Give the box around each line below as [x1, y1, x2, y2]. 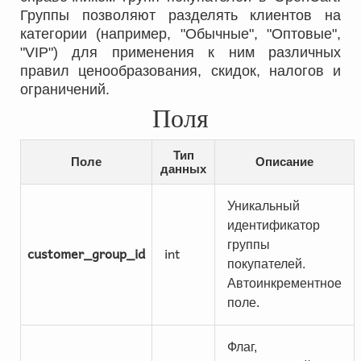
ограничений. [20, 81, 110, 98]
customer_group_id [27, 243, 145, 263]
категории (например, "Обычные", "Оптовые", [20, 26, 341, 42]
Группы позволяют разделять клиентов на [20, 7, 341, 23]
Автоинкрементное [227, 276, 342, 290]
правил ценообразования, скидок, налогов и [20, 63, 341, 79]
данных [160, 162, 206, 176]
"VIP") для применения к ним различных [20, 44, 341, 60]
